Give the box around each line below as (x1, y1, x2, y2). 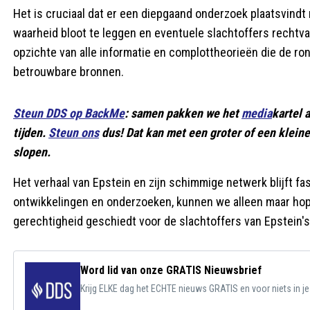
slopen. (13, 145, 51, 159)
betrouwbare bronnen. (13, 64, 124, 79)
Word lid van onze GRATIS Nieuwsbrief (80, 264, 262, 277)
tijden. (13, 125, 48, 140)
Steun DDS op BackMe (13, 106, 125, 120)
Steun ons (48, 125, 99, 140)
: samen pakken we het (125, 106, 241, 120)
